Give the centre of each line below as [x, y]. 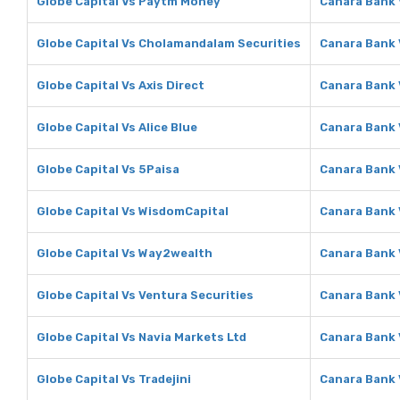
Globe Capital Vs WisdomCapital [133, 211]
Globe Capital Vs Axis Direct [121, 85]
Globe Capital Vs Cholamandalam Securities [169, 43]
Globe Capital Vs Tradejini [114, 379]
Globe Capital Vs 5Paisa [108, 169]
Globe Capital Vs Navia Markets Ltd [142, 337]
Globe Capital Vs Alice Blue [117, 127]
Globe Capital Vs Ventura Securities [145, 295]
